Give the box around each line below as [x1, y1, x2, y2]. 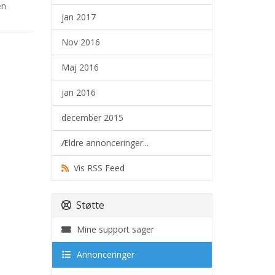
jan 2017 [61, 11, 96, 23]
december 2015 [61, 112, 123, 123]
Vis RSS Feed [68, 162, 125, 174]
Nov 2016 [61, 36, 100, 48]
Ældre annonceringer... [61, 137, 149, 149]
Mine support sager [72, 223, 154, 235]
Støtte [71, 198, 104, 212]
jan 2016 [61, 87, 96, 98]
